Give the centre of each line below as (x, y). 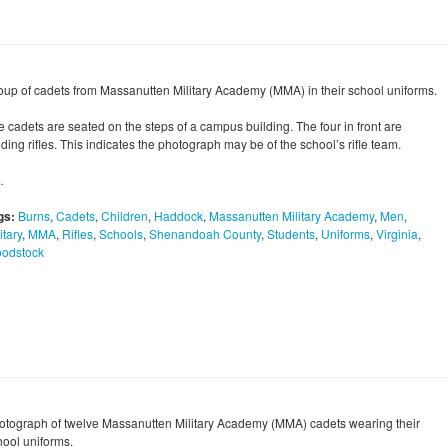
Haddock (178, 216)
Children (124, 216)
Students (291, 234)
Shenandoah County (205, 234)
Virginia (397, 234)
